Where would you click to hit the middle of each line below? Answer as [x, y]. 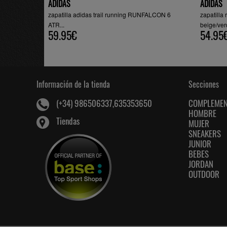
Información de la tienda [73, 84]
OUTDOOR [204, 174]
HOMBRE [202, 113]
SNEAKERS [205, 134]
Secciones [204, 84]
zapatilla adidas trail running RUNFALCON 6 [109, 14]
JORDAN [201, 164]
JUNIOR [200, 144]
